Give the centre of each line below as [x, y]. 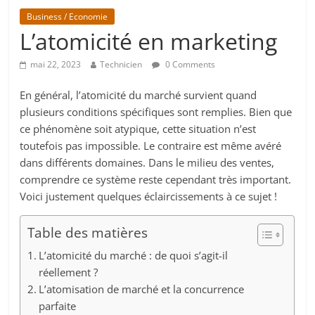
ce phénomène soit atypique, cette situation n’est [138, 129]
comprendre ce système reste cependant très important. [156, 180]
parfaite [58, 306]
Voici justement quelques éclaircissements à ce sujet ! [149, 197]
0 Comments [189, 65]
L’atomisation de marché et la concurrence [142, 289]
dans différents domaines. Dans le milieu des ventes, [147, 163]
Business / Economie [67, 17]
